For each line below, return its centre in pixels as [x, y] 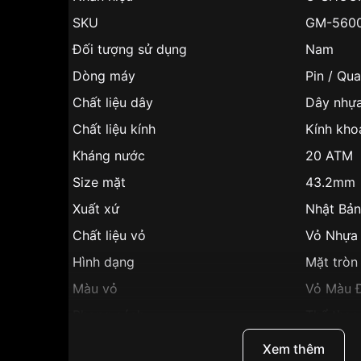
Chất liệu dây [113, 102]
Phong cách [108, 315]
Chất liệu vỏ [109, 235]
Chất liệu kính [114, 129]
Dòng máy [104, 76]
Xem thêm [294, 349]
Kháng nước [109, 156]
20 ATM [329, 156]
